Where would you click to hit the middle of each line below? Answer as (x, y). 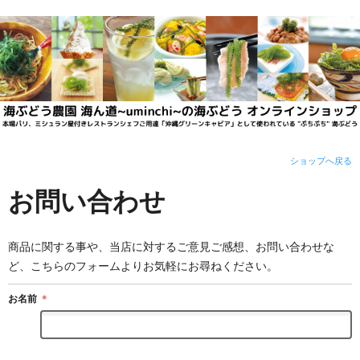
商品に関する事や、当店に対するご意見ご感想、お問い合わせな (171, 247)
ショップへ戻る (321, 161)
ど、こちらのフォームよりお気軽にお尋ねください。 (143, 266)
